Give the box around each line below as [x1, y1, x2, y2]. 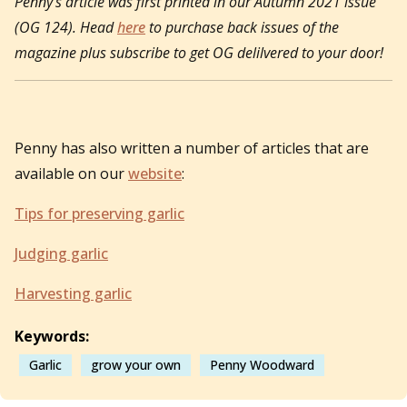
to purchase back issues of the [145, 16, 339, 37]
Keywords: [15, 325, 89, 346]
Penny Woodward [210, 355, 314, 373]
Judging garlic [15, 243, 108, 263]
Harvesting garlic [15, 283, 132, 303]
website [128, 163, 182, 184]
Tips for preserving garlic [15, 203, 184, 223]
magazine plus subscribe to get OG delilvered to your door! [15, 42, 387, 63]
